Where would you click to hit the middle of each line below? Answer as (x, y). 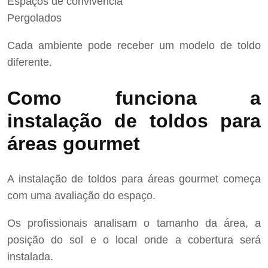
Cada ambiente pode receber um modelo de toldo (134, 46)
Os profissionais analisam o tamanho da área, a (134, 223)
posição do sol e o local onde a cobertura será (134, 240)
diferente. (30, 63)
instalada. (30, 257)
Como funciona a (134, 98)
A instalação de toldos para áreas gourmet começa (134, 179)
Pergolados (34, 18)
